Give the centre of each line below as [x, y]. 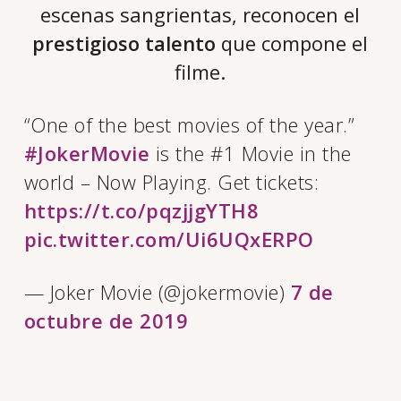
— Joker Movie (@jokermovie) [157, 292]
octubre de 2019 [106, 321]
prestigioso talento [124, 43]
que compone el [292, 43]
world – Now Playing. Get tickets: [171, 182]
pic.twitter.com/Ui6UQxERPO [169, 239]
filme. [200, 72]
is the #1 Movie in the [251, 154]
